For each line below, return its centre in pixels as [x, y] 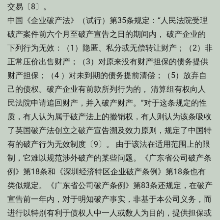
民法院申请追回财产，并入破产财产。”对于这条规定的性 [107, 103]
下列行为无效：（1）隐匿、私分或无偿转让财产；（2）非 [110, 48]
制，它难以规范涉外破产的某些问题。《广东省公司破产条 [110, 158]
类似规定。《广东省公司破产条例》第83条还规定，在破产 [110, 185]
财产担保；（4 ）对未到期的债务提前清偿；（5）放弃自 [107, 75]
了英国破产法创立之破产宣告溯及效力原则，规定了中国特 [110, 130]
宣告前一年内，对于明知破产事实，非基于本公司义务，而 [110, 199]
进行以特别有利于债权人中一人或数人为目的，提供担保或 [110, 213]
